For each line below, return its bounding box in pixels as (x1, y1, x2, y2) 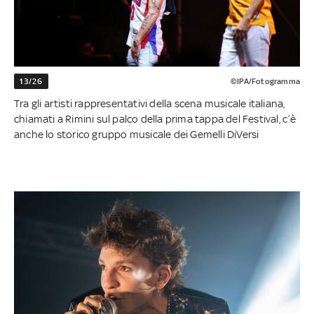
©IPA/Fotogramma (230, 76, 300, 87)
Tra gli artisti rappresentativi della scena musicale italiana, (14, 97, 285, 110)
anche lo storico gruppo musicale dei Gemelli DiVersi (14, 128, 259, 141)
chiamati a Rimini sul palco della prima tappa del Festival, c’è (14, 113, 296, 125)
